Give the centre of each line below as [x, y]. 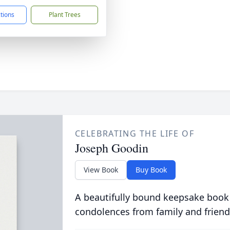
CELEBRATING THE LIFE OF [135, 133]
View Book [101, 170]
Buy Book [151, 170]
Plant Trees [64, 15]
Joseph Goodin [111, 148]
